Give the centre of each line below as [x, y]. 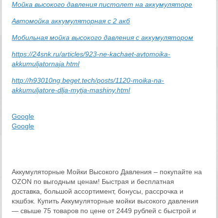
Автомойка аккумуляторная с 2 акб [71, 21]
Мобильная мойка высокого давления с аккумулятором [103, 38]
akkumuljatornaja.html [46, 64]
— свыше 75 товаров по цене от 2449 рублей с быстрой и [104, 211]
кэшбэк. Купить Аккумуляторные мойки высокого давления [105, 201]
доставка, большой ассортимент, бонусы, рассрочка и [98, 191]
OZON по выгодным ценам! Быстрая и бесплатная [93, 182]
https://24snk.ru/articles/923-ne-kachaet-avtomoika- [91, 54]
